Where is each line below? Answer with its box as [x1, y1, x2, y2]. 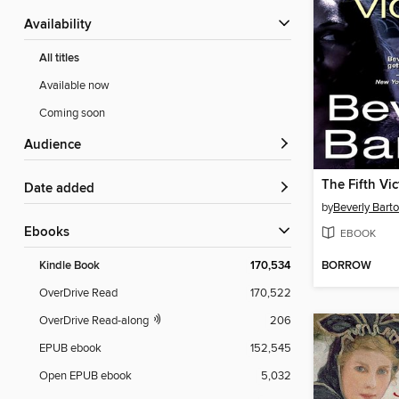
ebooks [32, 224, 69, 241]
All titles [39, 51, 79, 67]
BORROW [322, 258, 371, 274]
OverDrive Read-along [39, 313, 151, 329]
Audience [33, 137, 81, 154]
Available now [39, 78, 110, 94]
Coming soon [39, 106, 105, 121]
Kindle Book [39, 258, 100, 274]
